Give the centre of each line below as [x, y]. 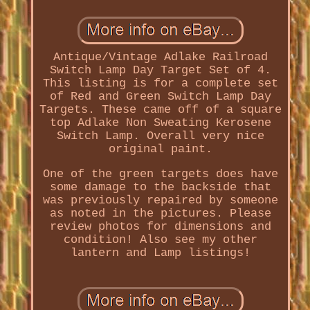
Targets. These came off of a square [160, 110]
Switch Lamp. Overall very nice [160, 136]
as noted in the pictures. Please [160, 214]
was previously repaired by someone [160, 201]
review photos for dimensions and [160, 227]
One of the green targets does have [160, 174]
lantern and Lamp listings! [160, 253]
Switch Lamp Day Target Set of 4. [160, 71]
